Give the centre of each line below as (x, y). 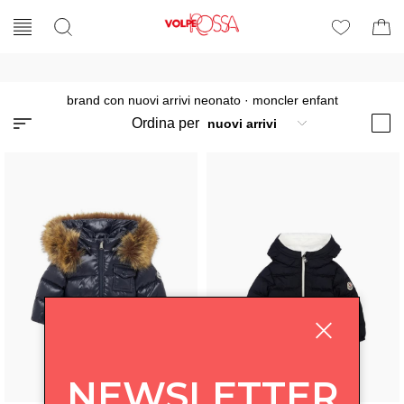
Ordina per (167, 123)
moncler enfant (295, 100)
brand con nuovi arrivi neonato (153, 100)
